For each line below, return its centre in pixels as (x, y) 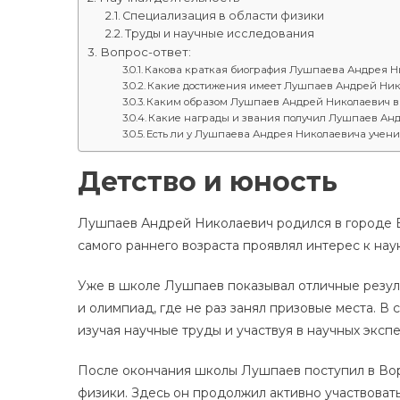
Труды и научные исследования (220, 33)
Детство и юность (208, 181)
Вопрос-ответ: (145, 51)
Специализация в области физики (224, 15)
